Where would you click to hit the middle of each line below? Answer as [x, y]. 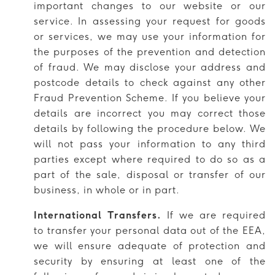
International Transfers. [98, 215]
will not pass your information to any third [150, 144]
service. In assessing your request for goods [150, 21]
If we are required [214, 215]
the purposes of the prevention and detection [150, 52]
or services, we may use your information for [150, 36]
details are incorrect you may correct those [150, 113]
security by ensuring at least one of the [150, 261]
